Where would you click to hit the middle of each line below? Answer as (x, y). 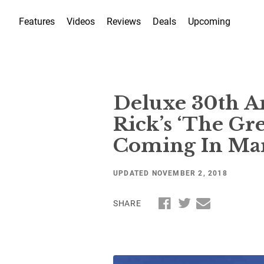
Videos (81, 21)
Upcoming (209, 21)
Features (37, 21)
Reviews (124, 21)
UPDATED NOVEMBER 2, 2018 (170, 172)
